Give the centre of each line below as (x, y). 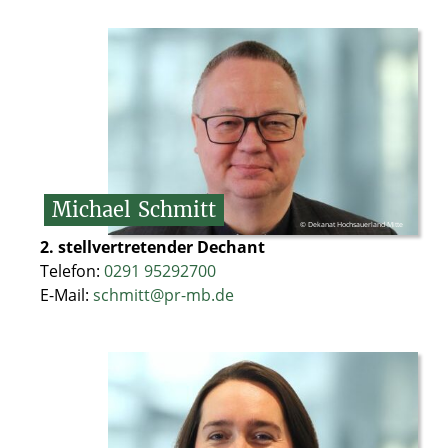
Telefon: (72, 270)
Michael (91, 209)
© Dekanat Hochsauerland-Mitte (351, 224)
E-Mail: (66, 294)
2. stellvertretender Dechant (152, 246)
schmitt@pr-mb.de (163, 294)
